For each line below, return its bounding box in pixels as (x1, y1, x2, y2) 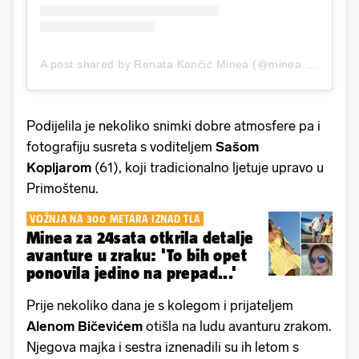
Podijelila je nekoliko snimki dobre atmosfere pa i (26, 117, 321, 134)
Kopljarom (26, 159, 95, 175)
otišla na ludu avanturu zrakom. (146, 317, 332, 334)
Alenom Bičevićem (26, 317, 146, 334)
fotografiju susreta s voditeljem (26, 138, 216, 155)
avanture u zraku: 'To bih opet (26, 245, 247, 264)
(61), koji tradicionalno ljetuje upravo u (95, 159, 324, 175)
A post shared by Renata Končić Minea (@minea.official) (305, 57, 317, 71)
